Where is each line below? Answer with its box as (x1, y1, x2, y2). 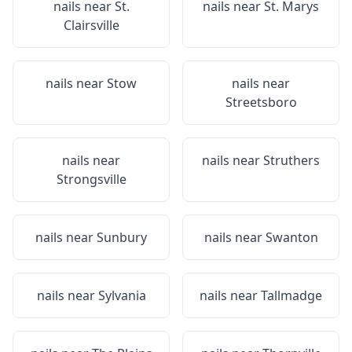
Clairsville (63, 16, 119, 34)
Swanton (265, 229, 318, 246)
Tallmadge (261, 287, 322, 304)
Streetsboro (225, 93, 297, 111)
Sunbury (97, 229, 147, 246)
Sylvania (97, 287, 146, 304)
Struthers (263, 152, 320, 169)
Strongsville (56, 170, 126, 188)
